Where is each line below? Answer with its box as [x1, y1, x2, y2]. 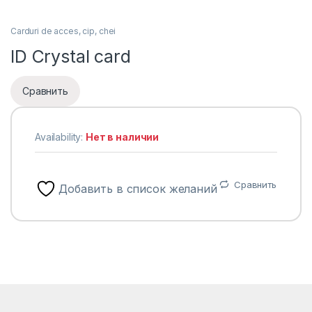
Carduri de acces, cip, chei [10, 25, 116, 36]
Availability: [34, 130, 86, 143]
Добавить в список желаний [58, 181, 217, 196]
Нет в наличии [86, 130, 159, 143]
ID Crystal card [10, 45, 131, 67]
